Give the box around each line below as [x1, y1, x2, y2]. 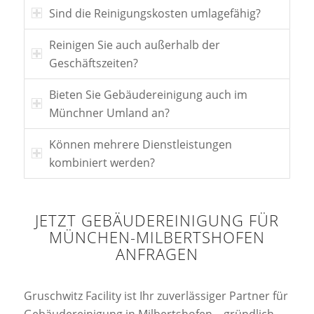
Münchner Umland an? [48, 105, 170, 121]
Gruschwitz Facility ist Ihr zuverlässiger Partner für [23, 287, 288, 303]
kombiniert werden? [48, 155, 155, 171]
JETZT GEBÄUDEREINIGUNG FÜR [34, 210, 279, 232]
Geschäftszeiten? [48, 55, 138, 71]
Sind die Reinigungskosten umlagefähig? [48, 6, 261, 22]
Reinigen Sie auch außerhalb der [48, 37, 220, 53]
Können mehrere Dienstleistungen [48, 137, 232, 153]
